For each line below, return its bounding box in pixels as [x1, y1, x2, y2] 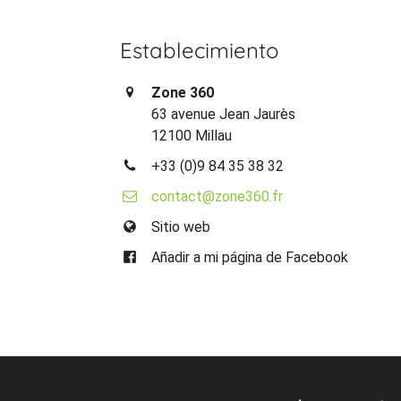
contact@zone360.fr [151, 187, 284, 205]
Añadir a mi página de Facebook [151, 248, 349, 266]
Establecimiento [120, 36, 280, 64]
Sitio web [151, 218, 211, 235]
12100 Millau [151, 126, 233, 144]
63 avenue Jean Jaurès [151, 105, 296, 123]
